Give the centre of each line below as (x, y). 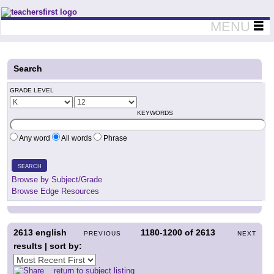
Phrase (114, 138)
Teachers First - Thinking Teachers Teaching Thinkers (102, 12)
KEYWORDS (155, 113)
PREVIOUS (103, 233)
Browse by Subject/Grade (57, 180)
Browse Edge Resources (55, 191)
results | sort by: (48, 246)
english (50, 232)
